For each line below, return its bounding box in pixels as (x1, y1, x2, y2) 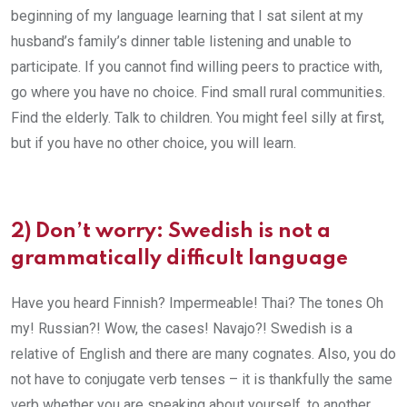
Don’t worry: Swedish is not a (35, 221, 331, 242)
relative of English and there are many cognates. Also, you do (11, 344, 396, 362)
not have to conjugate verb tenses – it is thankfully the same (11, 370, 392, 388)
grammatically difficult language (11, 248, 348, 269)
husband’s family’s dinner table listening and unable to (11, 32, 352, 50)
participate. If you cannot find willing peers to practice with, (11, 57, 382, 75)
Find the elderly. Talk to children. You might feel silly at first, (11, 108, 384, 126)
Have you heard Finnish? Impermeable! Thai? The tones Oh (11, 293, 383, 312)
